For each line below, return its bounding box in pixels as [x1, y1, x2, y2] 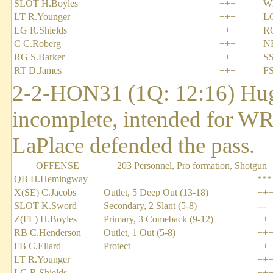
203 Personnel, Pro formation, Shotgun [117, 160, 267, 171]
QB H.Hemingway [14, 174, 88, 185]
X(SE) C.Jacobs [14, 187, 76, 198]
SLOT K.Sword [14, 200, 77, 211]
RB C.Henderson [14, 227, 81, 238]
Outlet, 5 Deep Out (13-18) [104, 187, 208, 198]
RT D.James [14, 65, 62, 76]
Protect [104, 241, 130, 252]
